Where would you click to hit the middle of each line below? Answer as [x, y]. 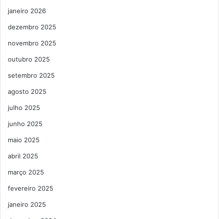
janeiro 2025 [27, 205]
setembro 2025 [31, 76]
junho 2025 [25, 124]
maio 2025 [24, 140]
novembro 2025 [32, 43]
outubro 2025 [29, 59]
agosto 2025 [27, 92]
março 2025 [26, 172]
